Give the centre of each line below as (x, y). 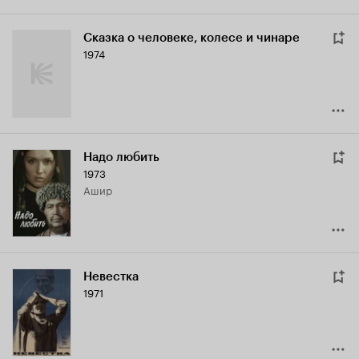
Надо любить (121, 157)
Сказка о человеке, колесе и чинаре (192, 38)
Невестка (111, 277)
